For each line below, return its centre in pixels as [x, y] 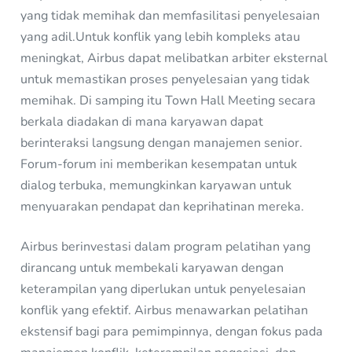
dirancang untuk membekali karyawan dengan [152, 268]
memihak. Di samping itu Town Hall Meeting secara [169, 100]
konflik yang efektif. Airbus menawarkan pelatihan [165, 311]
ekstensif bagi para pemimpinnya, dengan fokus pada [172, 332]
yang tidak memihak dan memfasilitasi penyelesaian [170, 15]
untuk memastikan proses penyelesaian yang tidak [165, 79]
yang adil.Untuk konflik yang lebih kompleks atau [161, 37]
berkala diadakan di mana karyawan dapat [142, 121]
